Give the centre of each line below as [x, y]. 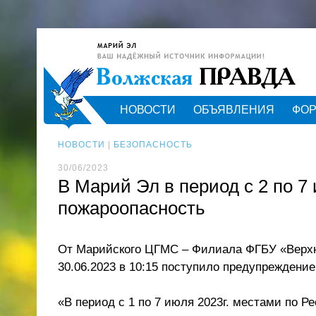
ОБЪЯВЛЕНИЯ [234, 110]
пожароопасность [132, 208]
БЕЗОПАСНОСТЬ [153, 145]
